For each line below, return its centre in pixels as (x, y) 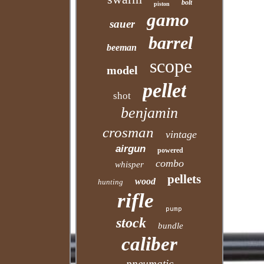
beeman (121, 47)
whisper (130, 164)
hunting (111, 182)
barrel (170, 43)
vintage (181, 134)
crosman (128, 132)
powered (171, 150)
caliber (150, 244)
